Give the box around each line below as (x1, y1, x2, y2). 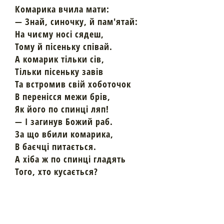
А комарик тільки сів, (15, 53, 104, 65)
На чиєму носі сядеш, (15, 28, 104, 40)
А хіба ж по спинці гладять (15, 153, 126, 165)
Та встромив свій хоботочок (15, 78, 131, 90)
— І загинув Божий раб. (15, 115, 113, 128)
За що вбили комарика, (15, 128, 113, 140)
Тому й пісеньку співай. (15, 40, 112, 53)
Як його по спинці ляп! (15, 103, 109, 115)
